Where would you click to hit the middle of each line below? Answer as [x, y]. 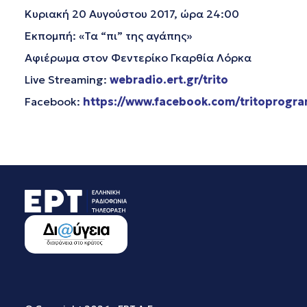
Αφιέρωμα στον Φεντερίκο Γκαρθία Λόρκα [138, 58]
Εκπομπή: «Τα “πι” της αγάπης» [108, 36]
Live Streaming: [67, 80]
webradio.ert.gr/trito [169, 80]
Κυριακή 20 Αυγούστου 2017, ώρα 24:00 [132, 14]
